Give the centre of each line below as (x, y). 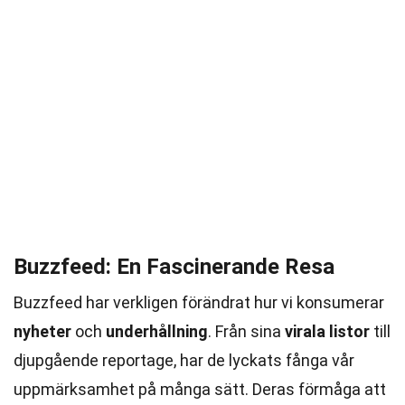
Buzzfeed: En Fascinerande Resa (174, 267)
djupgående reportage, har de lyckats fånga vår (184, 360)
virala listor (327, 331)
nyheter (42, 331)
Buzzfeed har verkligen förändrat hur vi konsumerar (199, 302)
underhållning (157, 331)
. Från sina (246, 331)
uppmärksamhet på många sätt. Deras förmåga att (200, 389)
